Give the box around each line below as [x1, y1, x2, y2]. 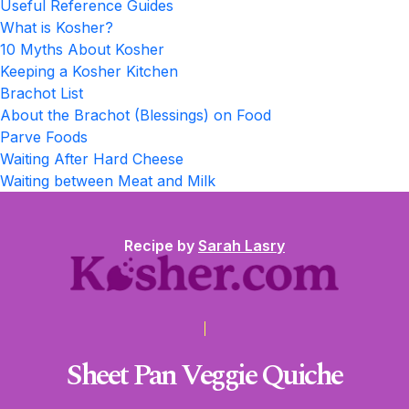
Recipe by [124, 236, 198, 255]
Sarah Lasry [198, 236, 285, 255]
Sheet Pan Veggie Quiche [67, 353, 342, 398]
